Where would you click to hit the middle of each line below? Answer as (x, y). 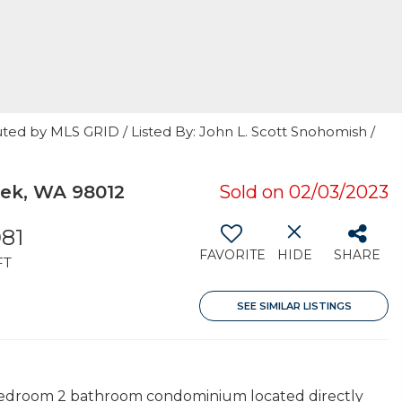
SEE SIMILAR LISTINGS (294, 306)
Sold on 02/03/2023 (304, 192)
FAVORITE (232, 255)
